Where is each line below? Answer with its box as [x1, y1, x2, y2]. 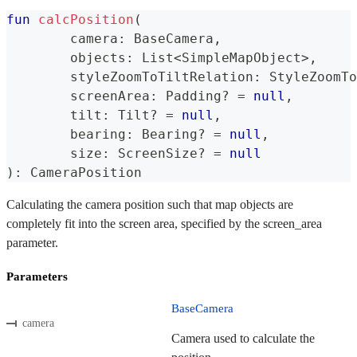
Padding [158, 88, 222, 104]
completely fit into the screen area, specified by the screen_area [6, 216, 322, 230]
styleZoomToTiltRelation [70, 69, 253, 84]
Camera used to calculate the [171, 331, 315, 345]
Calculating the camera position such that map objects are [6, 197, 293, 211]
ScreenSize [110, 145, 198, 161]
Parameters [6, 269, 68, 283]
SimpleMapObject [182, 49, 301, 65]
